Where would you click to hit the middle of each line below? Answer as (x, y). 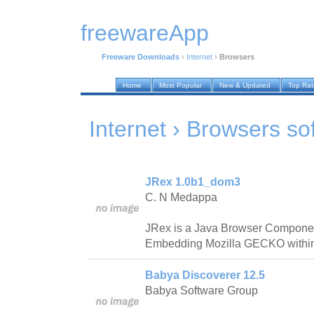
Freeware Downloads (141, 57)
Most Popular (180, 86)
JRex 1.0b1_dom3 (193, 182)
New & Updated (245, 86)
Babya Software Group (202, 290)
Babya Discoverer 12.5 (205, 275)
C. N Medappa (181, 197)
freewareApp (145, 33)
